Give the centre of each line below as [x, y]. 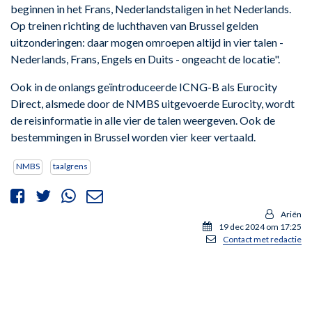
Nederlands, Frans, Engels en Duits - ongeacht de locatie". [145, 58]
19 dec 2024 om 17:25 [260, 226]
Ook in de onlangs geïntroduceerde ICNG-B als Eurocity [144, 86]
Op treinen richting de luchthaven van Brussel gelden [134, 25]
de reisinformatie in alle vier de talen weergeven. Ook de [143, 120]
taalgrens [70, 166]
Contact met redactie [262, 239]
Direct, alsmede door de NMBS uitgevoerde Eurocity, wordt [153, 103]
